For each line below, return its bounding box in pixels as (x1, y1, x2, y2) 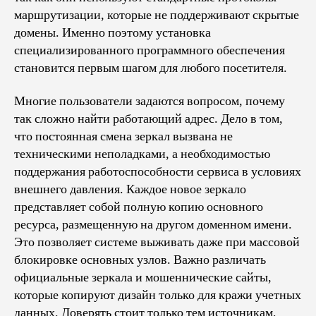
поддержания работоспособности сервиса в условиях (14, 164, 301, 180)
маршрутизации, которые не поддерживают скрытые (14, 6, 299, 23)
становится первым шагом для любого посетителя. (14, 59, 287, 76)
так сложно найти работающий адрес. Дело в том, (14, 111, 283, 127)
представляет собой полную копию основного (14, 199, 263, 215)
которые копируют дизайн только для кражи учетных (14, 287, 301, 303)
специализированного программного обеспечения (14, 42, 285, 59)
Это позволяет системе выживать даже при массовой (14, 234, 300, 250)
